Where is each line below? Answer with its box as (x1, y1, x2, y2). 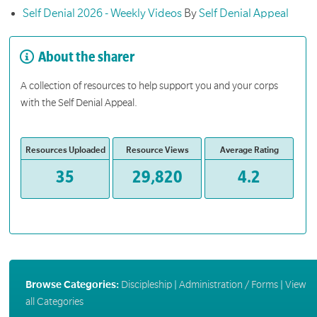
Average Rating (219, 146, 279, 156)
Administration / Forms (178, 278, 278, 290)
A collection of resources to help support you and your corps (21, 80, 279, 92)
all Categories (25, 295, 83, 307)
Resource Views (125, 146, 189, 156)
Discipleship (120, 278, 172, 290)
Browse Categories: (25, 278, 119, 290)
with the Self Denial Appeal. (21, 97, 138, 109)
